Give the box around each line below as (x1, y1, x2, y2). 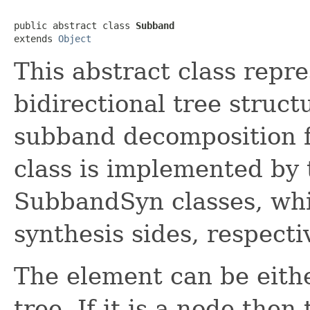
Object (58, 33, 91, 44)
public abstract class (14, 19, 136, 31)
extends (14, 33, 58, 44)
